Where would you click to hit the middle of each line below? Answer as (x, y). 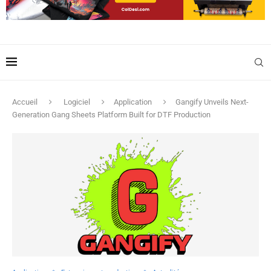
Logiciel (77, 102)
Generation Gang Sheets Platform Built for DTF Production (111, 114)
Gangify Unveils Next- (212, 102)
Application (133, 102)
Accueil (25, 102)
